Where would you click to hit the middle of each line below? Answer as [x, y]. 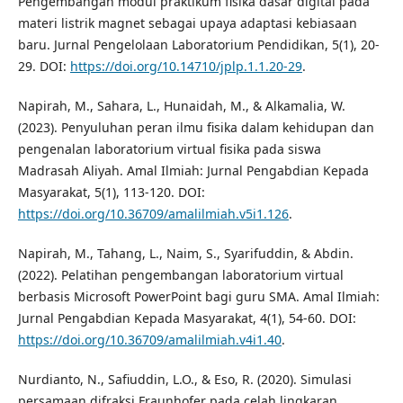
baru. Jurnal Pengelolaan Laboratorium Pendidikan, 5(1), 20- [198, 45]
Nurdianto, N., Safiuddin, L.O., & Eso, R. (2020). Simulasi [184, 380]
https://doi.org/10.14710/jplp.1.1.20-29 [186, 67]
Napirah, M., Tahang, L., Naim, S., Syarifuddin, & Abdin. [185, 254]
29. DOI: [44, 67]
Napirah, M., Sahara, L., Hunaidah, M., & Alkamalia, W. [181, 106]
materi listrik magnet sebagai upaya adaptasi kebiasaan [187, 23]
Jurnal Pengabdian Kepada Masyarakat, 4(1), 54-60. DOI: [187, 318]
